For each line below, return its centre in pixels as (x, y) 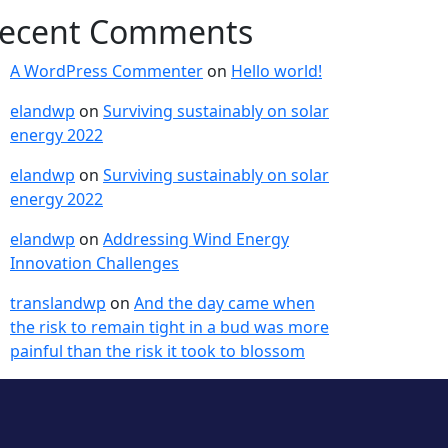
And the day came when (224, 303)
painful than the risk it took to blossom (157, 351)
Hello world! (276, 71)
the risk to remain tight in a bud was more (169, 327)
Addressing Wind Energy (196, 239)
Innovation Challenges (94, 263)
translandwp (58, 303)
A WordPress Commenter (106, 71)
